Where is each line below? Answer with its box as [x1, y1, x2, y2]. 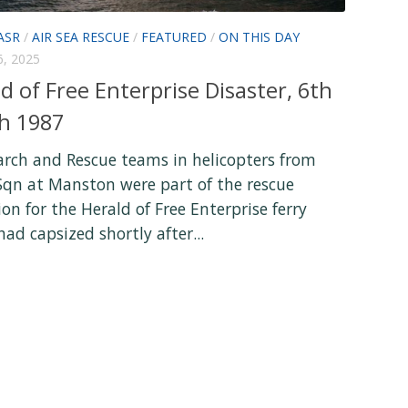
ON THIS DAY [219, 28, 300, 46]
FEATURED [141, 28, 207, 46]
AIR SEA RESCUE [32, 28, 129, 46]
